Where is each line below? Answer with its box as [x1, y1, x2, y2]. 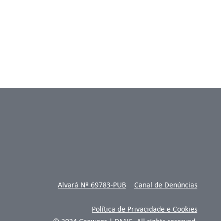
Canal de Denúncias [134, 180, 197, 189]
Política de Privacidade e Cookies [92, 204, 197, 214]
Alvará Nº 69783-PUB [58, 180, 126, 189]
